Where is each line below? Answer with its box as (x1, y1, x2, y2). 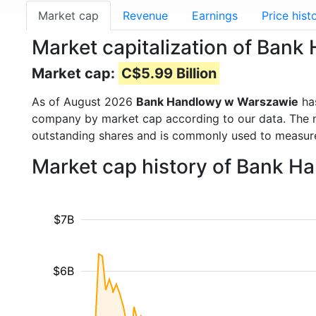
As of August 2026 (32, 95, 136, 109)
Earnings (192, 8, 238, 23)
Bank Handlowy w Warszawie (136, 95, 298, 109)
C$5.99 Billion (121, 65, 217, 82)
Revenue (123, 8, 168, 23)
